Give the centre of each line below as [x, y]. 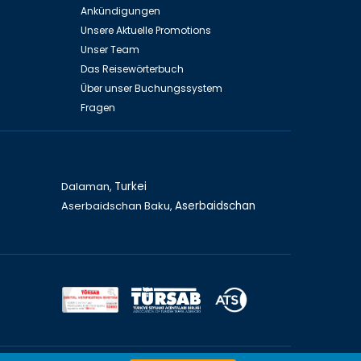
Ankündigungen [120, 10]
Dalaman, [87, 186]
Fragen [98, 107]
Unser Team [110, 49]
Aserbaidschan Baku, [118, 205]
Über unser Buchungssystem [151, 88]
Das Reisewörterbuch [132, 68]
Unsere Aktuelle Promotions [145, 30]
